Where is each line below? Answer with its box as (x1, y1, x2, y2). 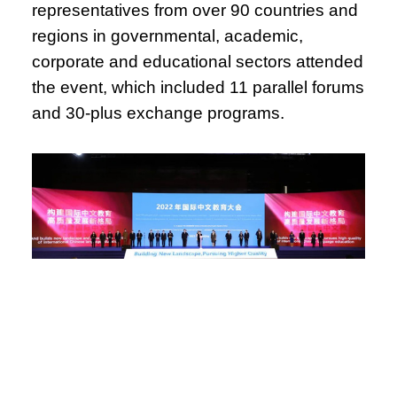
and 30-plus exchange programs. (32, 103, 285, 122)
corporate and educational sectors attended (32, 51, 364, 71)
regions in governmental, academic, (32, 26, 304, 45)
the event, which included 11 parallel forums (32, 77, 365, 97)
